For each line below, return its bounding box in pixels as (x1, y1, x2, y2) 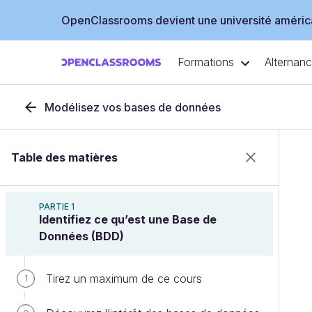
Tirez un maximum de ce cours (46, 272, 202, 286)
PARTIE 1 (39, 201, 75, 212)
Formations (178, 55, 234, 70)
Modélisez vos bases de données (45, 100, 221, 114)
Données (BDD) (39, 229, 124, 243)
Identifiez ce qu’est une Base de (39, 212, 217, 226)
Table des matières (11, 150, 118, 164)
